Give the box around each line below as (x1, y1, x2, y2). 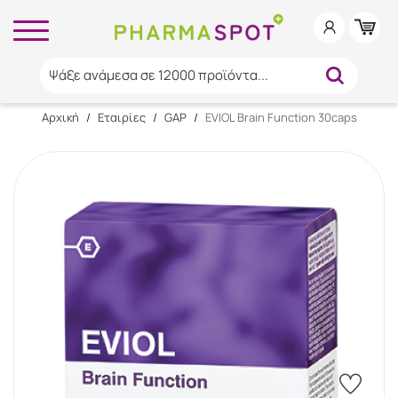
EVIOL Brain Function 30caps (204, 109, 357, 125)
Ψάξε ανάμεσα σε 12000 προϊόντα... (48, 66, 268, 84)
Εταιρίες (97, 109, 146, 125)
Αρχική (41, 109, 79, 125)
